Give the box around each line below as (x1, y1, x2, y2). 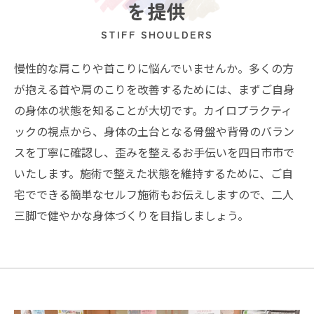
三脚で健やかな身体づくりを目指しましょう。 (14, 207, 249, 224)
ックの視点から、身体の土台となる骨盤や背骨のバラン (14, 123, 294, 139)
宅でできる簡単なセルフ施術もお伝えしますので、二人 (14, 186, 294, 203)
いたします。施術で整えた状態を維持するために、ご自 (14, 165, 293, 182)
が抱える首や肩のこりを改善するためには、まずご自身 (14, 81, 294, 97)
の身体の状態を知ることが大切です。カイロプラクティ (14, 102, 292, 118)
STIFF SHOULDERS (100, 27, 214, 41)
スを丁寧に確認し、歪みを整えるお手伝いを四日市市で (14, 144, 294, 161)
